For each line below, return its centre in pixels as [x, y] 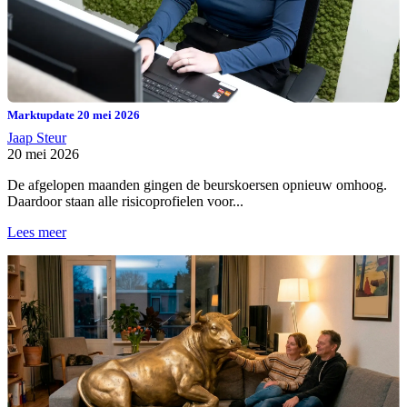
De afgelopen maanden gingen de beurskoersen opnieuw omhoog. [197, 184]
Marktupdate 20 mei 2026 [74, 114]
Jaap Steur [37, 137]
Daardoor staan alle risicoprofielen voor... [125, 201]
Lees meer [37, 232]
